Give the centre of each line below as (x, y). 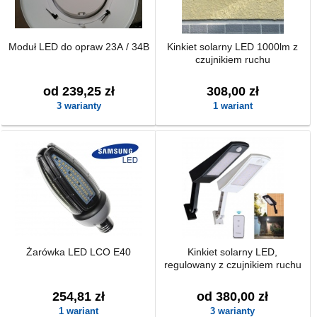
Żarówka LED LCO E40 (79, 252)
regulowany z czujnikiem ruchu (232, 265)
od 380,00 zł (233, 296)
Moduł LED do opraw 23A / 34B (79, 47)
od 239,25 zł (79, 91)
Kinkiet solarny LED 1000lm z (233, 47)
